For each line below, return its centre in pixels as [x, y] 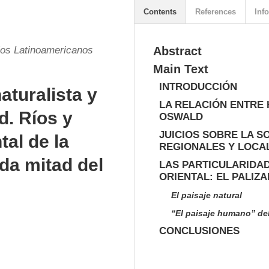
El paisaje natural [207, 195]
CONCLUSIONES [199, 231]
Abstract [177, 51]
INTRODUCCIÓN [198, 87]
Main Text [181, 69]
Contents [160, 12]
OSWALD [181, 117]
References [216, 12]
